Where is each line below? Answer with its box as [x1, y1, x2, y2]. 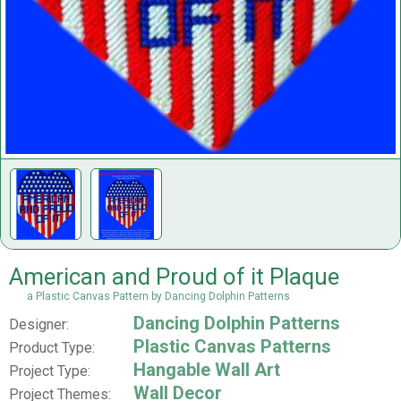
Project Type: [9, 363, 90, 380]
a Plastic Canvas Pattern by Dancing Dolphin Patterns [27, 290, 290, 303]
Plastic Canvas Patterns [133, 336, 331, 358]
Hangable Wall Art [133, 359, 280, 381]
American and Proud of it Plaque [9, 263, 339, 291]
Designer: [9, 316, 69, 334]
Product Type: [9, 339, 95, 357]
